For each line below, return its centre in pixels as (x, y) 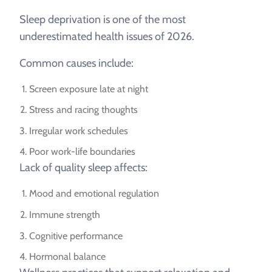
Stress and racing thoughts (83, 110)
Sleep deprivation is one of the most (103, 19)
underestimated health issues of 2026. (107, 36)
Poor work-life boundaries (82, 152)
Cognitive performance (76, 236)
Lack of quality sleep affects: (83, 168)
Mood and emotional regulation (94, 194)
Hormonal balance (67, 257)
